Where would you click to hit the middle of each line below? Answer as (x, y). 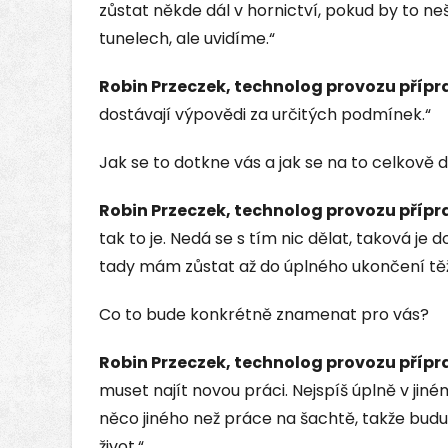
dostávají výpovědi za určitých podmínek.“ (265, 114)
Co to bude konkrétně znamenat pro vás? (264, 314)
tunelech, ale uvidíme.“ (187, 38)
